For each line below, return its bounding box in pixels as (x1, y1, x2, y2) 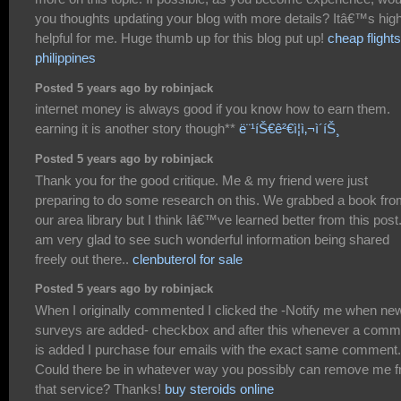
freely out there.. (35, 251, 132, 267)
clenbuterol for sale (132, 251, 243, 267)
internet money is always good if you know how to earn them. (35, 101, 390, 117)
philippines (35, 50, 96, 66)
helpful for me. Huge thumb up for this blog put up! (35, 30, 328, 47)
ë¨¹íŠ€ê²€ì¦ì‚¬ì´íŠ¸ (239, 121, 340, 137)
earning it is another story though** (35, 121, 239, 137)
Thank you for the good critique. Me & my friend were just (35, 172, 368, 188)
